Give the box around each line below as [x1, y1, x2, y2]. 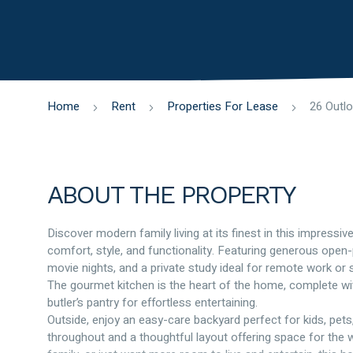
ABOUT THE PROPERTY [47, 180, 295, 210]
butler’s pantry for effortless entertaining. [47, 294, 258, 311]
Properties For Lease [167, 98, 278, 115]
